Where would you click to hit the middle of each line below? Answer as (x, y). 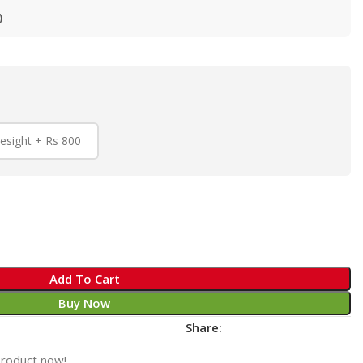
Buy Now (85, 303)
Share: (204, 327)
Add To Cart (84, 279)
